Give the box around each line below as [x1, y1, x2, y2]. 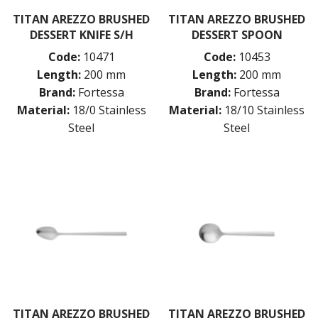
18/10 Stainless [224, 102, 305, 118]
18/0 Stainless [72, 102, 146, 118]
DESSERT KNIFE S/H [29, 26, 133, 43]
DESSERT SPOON [191, 26, 283, 43]
